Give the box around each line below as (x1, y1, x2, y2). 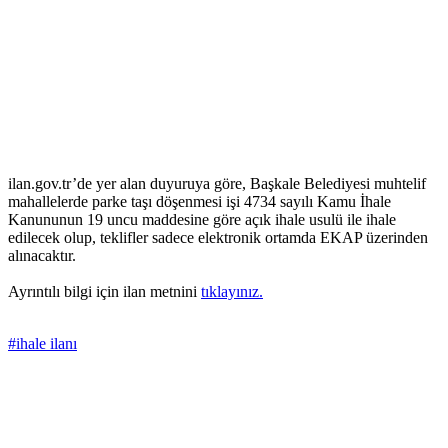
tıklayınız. (201, 283, 263, 301)
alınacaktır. (8, 247, 80, 265)
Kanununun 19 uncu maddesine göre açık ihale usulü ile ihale (8, 211, 396, 229)
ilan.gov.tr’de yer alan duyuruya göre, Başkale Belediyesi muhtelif (8, 175, 426, 193)
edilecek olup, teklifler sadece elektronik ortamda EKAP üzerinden (8, 229, 428, 247)
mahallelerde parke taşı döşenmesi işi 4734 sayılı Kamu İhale (8, 193, 391, 211)
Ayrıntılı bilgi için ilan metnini (8, 283, 201, 301)
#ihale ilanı (8, 335, 77, 353)
